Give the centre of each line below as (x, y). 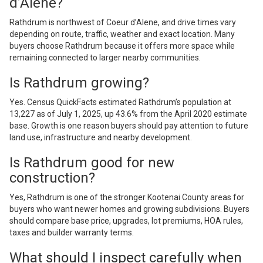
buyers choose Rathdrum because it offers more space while (122, 46)
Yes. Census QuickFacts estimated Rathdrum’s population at (120, 102)
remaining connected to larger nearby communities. (105, 58)
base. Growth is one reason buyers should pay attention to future (129, 126)
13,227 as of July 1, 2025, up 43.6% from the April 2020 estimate (128, 114)
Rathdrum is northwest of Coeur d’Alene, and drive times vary (123, 23)
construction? (52, 178)
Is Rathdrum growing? (79, 83)
